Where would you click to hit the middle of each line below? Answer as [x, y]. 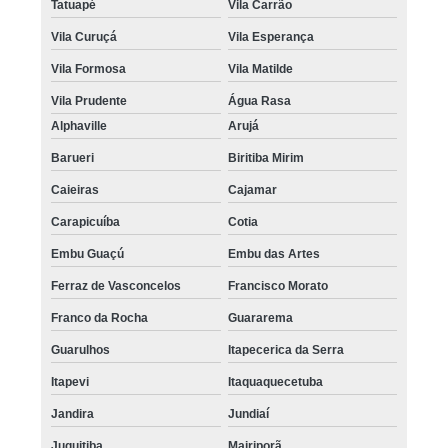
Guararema [260, 317]
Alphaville [79, 125]
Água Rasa [259, 100]
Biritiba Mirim [265, 157]
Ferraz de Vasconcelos [116, 285]
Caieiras [75, 189]
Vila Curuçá [84, 36]
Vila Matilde [260, 68]
